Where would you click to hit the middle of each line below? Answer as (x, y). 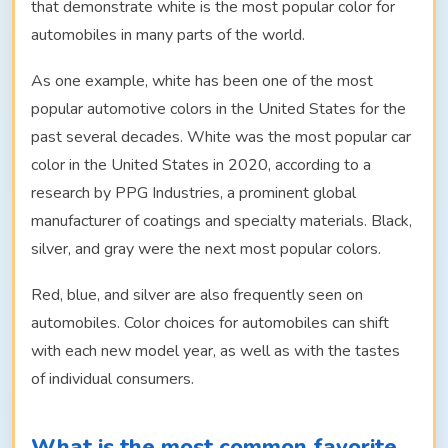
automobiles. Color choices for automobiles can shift (210, 323)
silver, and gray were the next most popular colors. (206, 249)
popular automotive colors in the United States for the (218, 109)
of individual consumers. (112, 379)
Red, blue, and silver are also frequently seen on (197, 295)
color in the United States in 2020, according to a (201, 165)
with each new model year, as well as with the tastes (215, 351)
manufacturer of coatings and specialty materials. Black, (221, 221)
